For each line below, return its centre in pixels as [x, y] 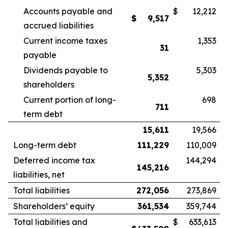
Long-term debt [45, 145]
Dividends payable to [66, 70]
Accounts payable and [68, 11]
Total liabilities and [50, 222]
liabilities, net [39, 175]
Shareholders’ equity [54, 206]
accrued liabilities [59, 25]
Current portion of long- [70, 100]
